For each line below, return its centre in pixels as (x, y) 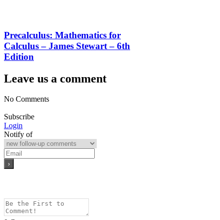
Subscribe (19, 117)
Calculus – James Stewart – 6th (67, 46)
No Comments (27, 99)
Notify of (18, 135)
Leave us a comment (55, 78)
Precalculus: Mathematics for (62, 35)
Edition (19, 56)
